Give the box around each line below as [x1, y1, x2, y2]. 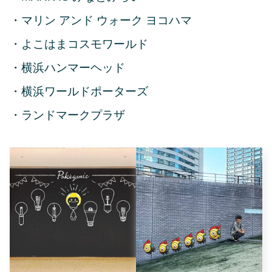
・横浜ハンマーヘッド [10, 61, 125, 74]
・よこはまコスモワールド [10, 38, 148, 50]
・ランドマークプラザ [10, 109, 125, 121]
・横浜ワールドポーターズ [10, 85, 148, 98]
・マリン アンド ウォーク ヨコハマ [10, 14, 192, 27]
